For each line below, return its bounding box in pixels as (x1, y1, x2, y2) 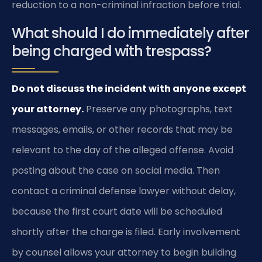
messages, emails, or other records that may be (12, 122, 233, 136)
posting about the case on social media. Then (12, 163, 220, 177)
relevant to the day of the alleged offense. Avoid (12, 143, 233, 157)
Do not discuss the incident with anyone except (12, 81, 246, 95)
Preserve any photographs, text (84, 102, 233, 116)
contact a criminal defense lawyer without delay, (12, 184, 236, 198)
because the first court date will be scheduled (12, 204, 222, 218)
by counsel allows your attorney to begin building (12, 245, 236, 259)
